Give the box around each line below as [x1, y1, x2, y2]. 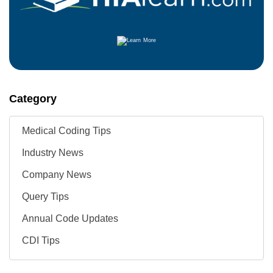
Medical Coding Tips [22, 126, 111, 136]
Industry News [22, 147, 83, 158]
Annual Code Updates [22, 213, 118, 224]
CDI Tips [22, 235, 60, 246]
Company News [22, 169, 91, 180]
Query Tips [22, 191, 69, 202]
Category [9, 93, 57, 105]
